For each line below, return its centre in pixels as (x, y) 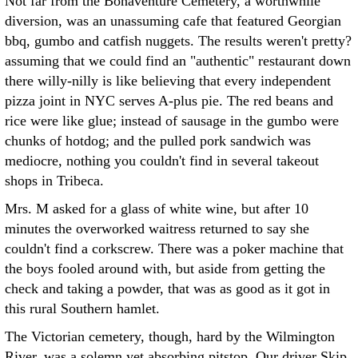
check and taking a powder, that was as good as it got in (167, 288)
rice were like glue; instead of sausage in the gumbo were (172, 121)
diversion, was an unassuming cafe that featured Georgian (173, 21)
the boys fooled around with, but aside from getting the (165, 268)
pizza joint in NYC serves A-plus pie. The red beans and (169, 101)
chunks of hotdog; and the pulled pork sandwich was (158, 141)
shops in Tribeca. (54, 181)
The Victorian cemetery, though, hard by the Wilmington (170, 336)
